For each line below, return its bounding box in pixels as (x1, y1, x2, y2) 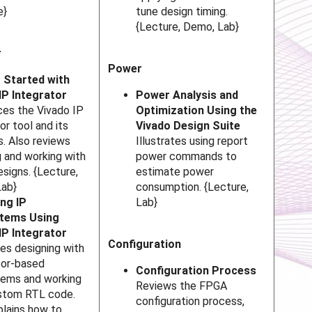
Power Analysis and (136, 88, 239, 102)
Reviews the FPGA (136, 279, 228, 293)
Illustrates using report (136, 134, 249, 148)
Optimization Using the (136, 104, 258, 118)
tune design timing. (136, 5, 228, 19)
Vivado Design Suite (136, 119, 241, 133)
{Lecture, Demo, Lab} (136, 20, 240, 34)
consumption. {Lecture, (136, 180, 249, 194)
